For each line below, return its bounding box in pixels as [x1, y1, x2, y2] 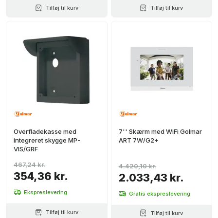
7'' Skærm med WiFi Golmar [118, 127, 202, 135]
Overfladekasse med [14, 127, 76, 135]
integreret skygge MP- [14, 136, 80, 144]
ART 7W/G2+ [118, 136, 159, 144]
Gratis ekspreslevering [128, 190, 190, 197]
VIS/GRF [14, 145, 38, 153]
